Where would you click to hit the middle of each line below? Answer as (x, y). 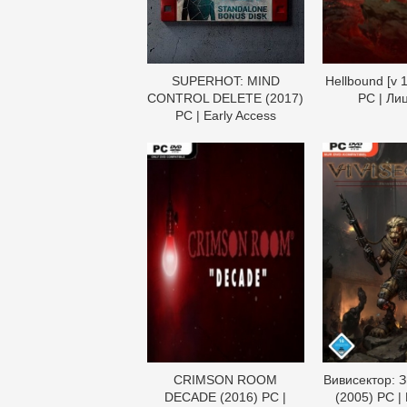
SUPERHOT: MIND (225, 81)
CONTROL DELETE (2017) (226, 98)
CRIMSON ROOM (226, 379)
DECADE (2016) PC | (226, 397)
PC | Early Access (225, 115)
